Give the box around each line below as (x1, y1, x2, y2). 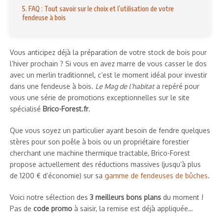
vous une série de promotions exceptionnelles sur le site (10, 93, 190, 102)
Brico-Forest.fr (43, 104, 88, 113)
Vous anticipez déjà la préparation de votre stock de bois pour (10, 48, 207, 56)
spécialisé (10, 104, 43, 113)
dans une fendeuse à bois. (10, 82, 95, 90)
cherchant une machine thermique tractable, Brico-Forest (10, 148, 190, 157)
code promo (33, 204, 72, 213)
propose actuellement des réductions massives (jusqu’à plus (10, 160, 201, 168)
